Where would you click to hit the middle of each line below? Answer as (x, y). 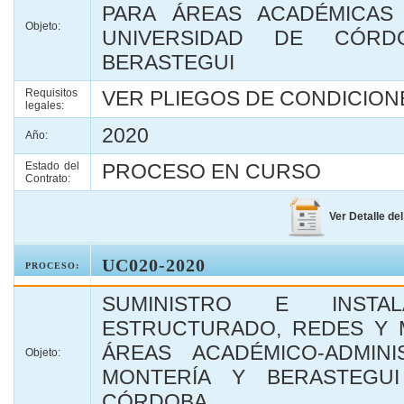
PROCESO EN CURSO (211, 171)
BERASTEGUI (168, 62)
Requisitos (51, 93)
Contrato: (48, 179)
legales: (45, 106)
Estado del (52, 166)
